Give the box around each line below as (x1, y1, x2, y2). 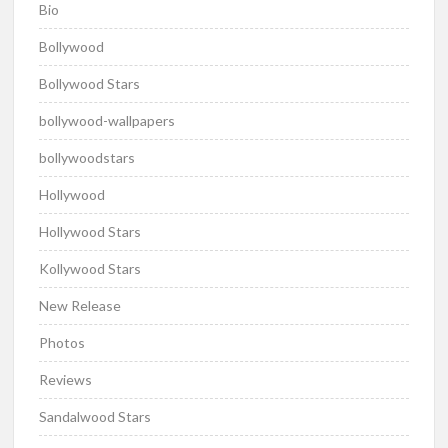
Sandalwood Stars (39, 407, 152, 425)
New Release (39, 296, 122, 314)
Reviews (39, 370, 93, 388)
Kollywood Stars (39, 259, 142, 277)
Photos (39, 333, 86, 351)
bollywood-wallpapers (39, 111, 176, 129)
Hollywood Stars (39, 222, 142, 240)
